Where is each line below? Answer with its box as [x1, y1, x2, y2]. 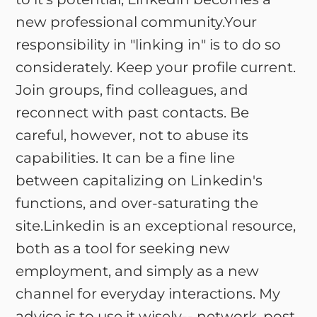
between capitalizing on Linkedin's [16, 172, 263, 189]
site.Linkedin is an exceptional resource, [16, 217, 296, 234]
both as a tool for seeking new [16, 240, 231, 257]
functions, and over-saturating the [16, 195, 259, 212]
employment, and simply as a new [16, 263, 260, 279]
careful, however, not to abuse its [16, 127, 249, 144]
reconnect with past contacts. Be [16, 104, 250, 121]
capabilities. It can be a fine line [16, 149, 236, 166]
